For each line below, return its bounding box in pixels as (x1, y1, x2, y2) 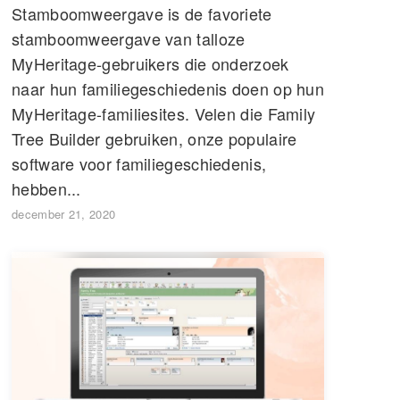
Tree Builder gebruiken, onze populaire (12, 126, 297, 150)
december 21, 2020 (12, 204, 116, 222)
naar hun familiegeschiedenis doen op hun (12, 76, 324, 100)
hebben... (12, 176, 81, 200)
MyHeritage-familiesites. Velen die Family (12, 101, 316, 125)
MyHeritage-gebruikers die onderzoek (12, 51, 289, 75)
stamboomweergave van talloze (12, 26, 246, 50)
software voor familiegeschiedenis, (12, 151, 267, 175)
